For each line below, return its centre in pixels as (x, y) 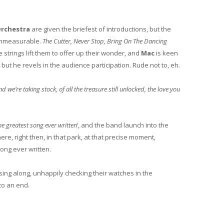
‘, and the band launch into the (123, 125)
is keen (166, 53)
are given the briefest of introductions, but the (100, 29)
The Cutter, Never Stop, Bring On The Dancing (105, 41)
